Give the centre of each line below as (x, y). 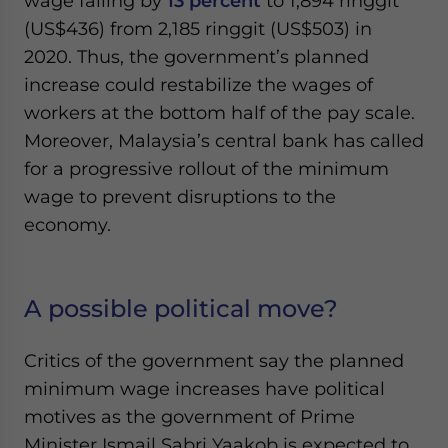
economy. (67, 224)
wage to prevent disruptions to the (180, 196)
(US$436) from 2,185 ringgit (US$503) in (198, 28)
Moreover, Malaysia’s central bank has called (224, 140)
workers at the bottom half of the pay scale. (219, 112)
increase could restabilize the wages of (198, 84)
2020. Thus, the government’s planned (196, 56)
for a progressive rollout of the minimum (206, 168)
